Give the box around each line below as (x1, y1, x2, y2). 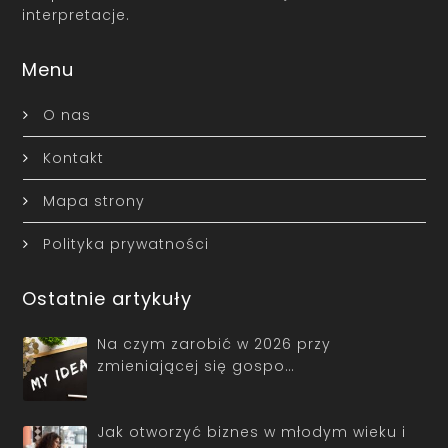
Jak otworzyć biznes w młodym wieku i (97, 422, 406, 443)
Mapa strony (42, 190, 145, 211)
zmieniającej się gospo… (97, 355, 295, 376)
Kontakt (42, 147, 104, 168)
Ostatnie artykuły (22, 285, 193, 311)
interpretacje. (22, 4, 131, 25)
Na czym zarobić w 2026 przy (97, 333, 331, 354)
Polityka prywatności (42, 233, 209, 254)
